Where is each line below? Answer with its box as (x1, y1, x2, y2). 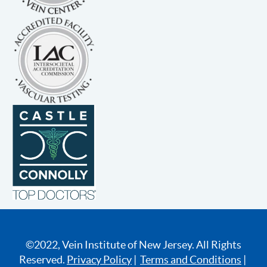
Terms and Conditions (140, 253, 241, 266)
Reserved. (19, 253, 67, 266)
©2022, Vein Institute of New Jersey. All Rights (26, 238, 241, 251)
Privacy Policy (67, 253, 132, 266)
